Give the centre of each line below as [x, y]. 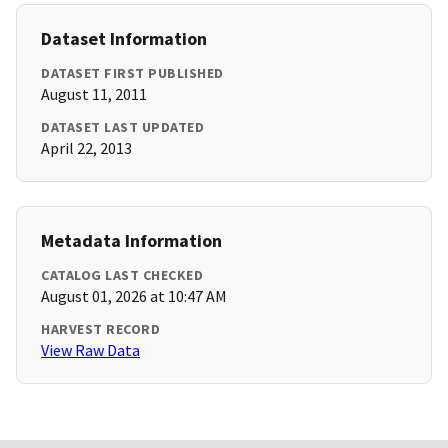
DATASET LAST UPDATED [122, 127]
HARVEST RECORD [100, 329]
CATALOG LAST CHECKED [122, 275]
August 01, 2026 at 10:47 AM [134, 296]
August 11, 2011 [94, 94]
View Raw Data [90, 350]
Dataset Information [124, 39]
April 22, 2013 [86, 148]
